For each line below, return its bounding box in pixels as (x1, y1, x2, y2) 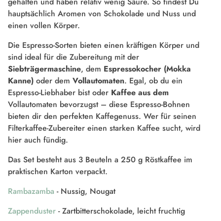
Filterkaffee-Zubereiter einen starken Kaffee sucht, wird (8, 122, 200, 134)
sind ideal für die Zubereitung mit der (8, 51, 139, 63)
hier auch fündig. (8, 134, 68, 146)
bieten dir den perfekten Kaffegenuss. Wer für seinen (8, 110, 196, 122)
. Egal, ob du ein (124, 75, 183, 87)
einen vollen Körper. (8, 20, 82, 32)
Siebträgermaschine (8, 63, 81, 75)
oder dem (34, 75, 73, 87)
